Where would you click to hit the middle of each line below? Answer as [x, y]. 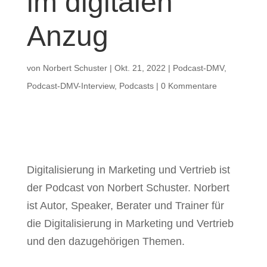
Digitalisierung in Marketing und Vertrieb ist [128, 170]
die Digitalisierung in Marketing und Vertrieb [130, 223]
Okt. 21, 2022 [140, 68]
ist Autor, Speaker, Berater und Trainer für [125, 206]
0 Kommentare [189, 86]
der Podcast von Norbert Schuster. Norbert [128, 188]
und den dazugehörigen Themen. [105, 241]
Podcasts [136, 86]
